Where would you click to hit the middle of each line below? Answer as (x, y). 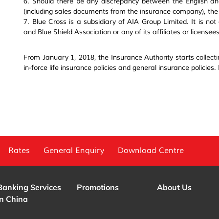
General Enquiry (74, 151)
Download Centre (151, 151)
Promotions (98, 187)
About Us (174, 187)
